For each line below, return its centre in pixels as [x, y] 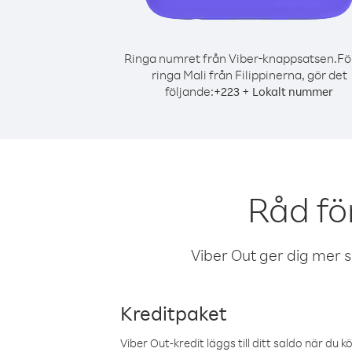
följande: [189, 91]
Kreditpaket [174, 313]
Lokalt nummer [293, 92]
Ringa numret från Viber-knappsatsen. [230, 58]
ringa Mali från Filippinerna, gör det [249, 75]
